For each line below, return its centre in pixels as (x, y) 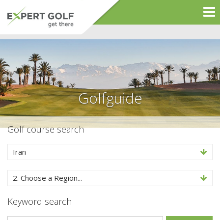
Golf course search (46, 129)
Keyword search (40, 201)
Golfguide (110, 98)
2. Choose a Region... (47, 178)
